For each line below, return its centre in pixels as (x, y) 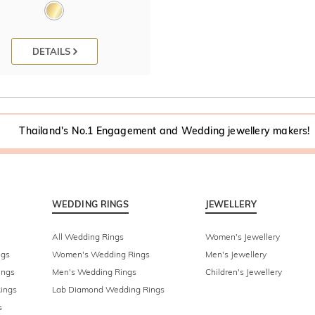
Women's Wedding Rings (101, 255)
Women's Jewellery (242, 237)
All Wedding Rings (88, 237)
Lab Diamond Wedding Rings (108, 290)
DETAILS (52, 51)
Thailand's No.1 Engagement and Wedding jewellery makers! (165, 131)
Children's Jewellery (243, 272)
